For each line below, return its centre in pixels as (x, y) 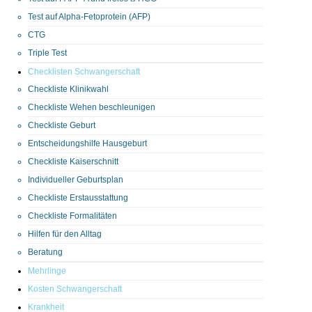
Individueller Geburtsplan (76, 179)
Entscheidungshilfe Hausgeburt (87, 143)
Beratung (45, 252)
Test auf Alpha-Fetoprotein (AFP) (89, 16)
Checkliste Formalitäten (72, 216)
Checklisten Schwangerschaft (84, 71)
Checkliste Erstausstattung (78, 197)
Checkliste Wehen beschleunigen (92, 107)
